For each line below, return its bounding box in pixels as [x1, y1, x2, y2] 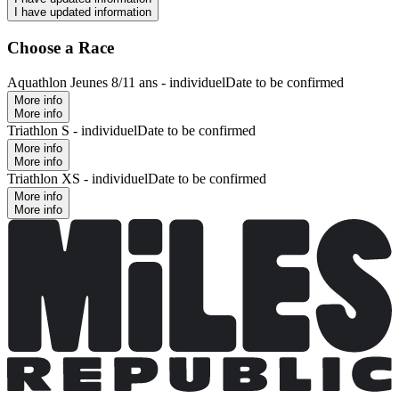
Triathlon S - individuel [7, 122, 137, 138]
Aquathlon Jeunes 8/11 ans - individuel [7, 74, 225, 90]
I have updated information [14, 5, 151, 20]
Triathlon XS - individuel [7, 170, 148, 186]
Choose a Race [7, 38, 114, 58]
